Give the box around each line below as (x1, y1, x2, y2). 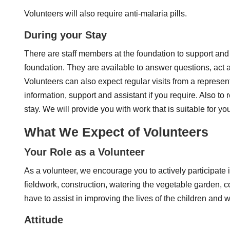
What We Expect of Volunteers (24, 125, 208, 139)
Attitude (24, 214, 63, 225)
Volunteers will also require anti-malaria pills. (24, 9, 187, 18)
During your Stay (24, 29, 107, 41)
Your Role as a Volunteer (24, 146, 145, 158)
